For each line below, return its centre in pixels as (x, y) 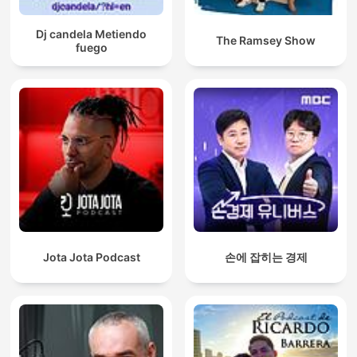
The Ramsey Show (266, 41)
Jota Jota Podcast (91, 257)
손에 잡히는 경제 (266, 257)
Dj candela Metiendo (91, 33)
